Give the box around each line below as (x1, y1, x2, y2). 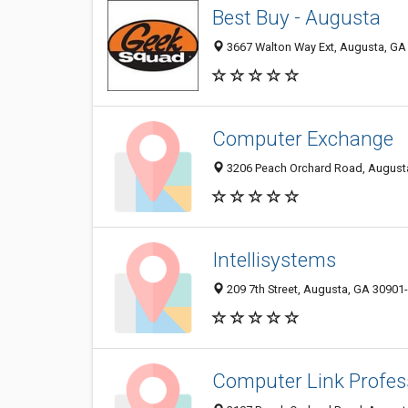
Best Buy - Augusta (212, 5, 381, 30)
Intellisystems (212, 248, 336, 272)
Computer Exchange (212, 127, 393, 151)
